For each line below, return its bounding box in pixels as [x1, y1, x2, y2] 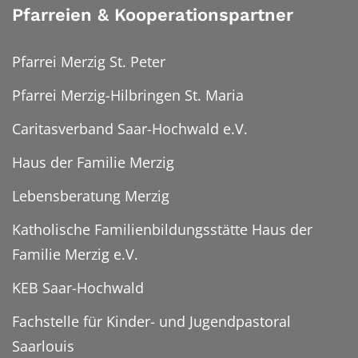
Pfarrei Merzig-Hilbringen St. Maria [12, 85, 244, 105]
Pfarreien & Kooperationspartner [12, 4, 293, 25]
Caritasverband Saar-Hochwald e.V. [12, 118, 248, 138]
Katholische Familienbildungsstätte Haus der [12, 219, 312, 239]
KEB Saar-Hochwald [12, 277, 144, 297]
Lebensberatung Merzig [12, 185, 169, 205]
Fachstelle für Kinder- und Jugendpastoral [12, 311, 291, 331]
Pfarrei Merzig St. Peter [12, 51, 165, 71]
